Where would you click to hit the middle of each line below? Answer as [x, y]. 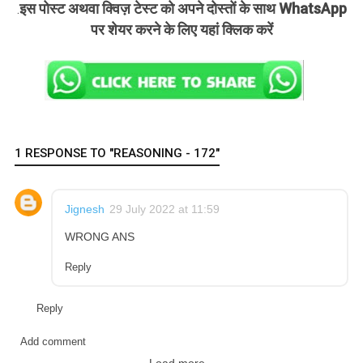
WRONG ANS [100, 236]
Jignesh [85, 209]
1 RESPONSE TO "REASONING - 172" [117, 153]
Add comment [53, 342]
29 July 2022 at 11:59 [164, 209]
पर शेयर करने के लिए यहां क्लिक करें [181, 29]
